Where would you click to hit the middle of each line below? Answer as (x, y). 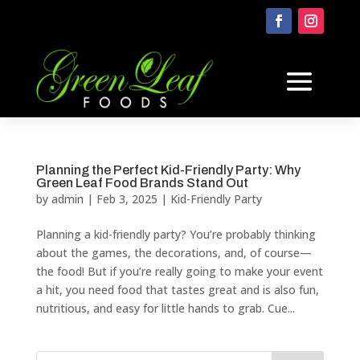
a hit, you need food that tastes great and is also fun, (177, 289)
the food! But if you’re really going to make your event (179, 271)
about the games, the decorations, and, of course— (174, 252)
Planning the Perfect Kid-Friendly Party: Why (168, 170)
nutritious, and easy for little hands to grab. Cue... (165, 308)
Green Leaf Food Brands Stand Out (142, 182)
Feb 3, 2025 (127, 198)
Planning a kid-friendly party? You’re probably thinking (176, 234)
